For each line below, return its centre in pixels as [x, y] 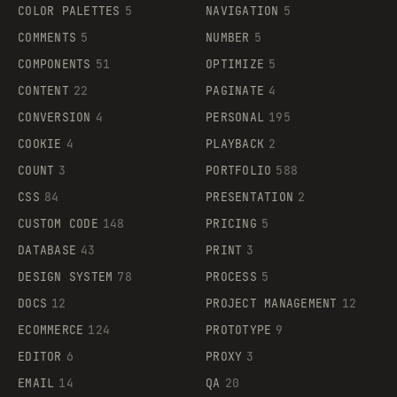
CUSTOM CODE [58, 224]
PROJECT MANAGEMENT [272, 304]
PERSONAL [235, 118]
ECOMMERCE [51, 331]
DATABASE [47, 251]
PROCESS [231, 277]
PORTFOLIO [239, 171]
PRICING [231, 224]
